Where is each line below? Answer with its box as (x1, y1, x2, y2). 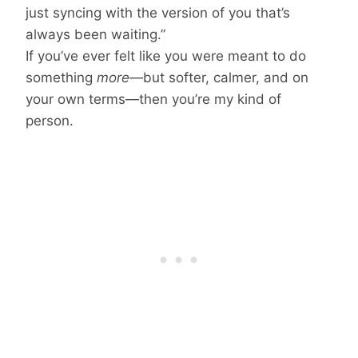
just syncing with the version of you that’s (26, 4, 290, 21)
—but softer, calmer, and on (129, 69, 308, 86)
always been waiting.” (26, 26, 165, 42)
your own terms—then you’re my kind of (26, 90, 281, 107)
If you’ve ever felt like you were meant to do (26, 47, 306, 64)
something (26, 69, 97, 86)
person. (26, 112, 74, 129)
